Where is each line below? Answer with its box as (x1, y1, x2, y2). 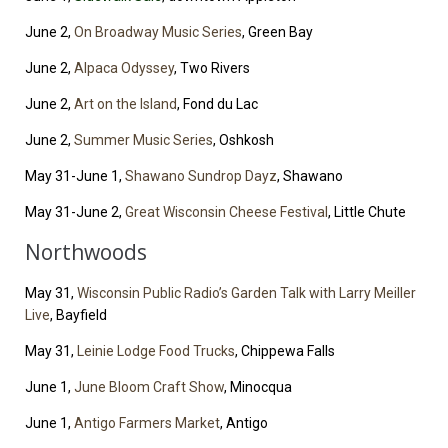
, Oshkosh (213, 132, 274, 149)
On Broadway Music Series (74, 24, 242, 41)
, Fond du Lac (177, 96, 258, 113)
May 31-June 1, (25, 168, 125, 185)
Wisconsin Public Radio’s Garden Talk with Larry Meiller (77, 285, 416, 302)
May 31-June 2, (25, 204, 125, 221)
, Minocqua (224, 379, 292, 396)
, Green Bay (242, 24, 313, 41)
